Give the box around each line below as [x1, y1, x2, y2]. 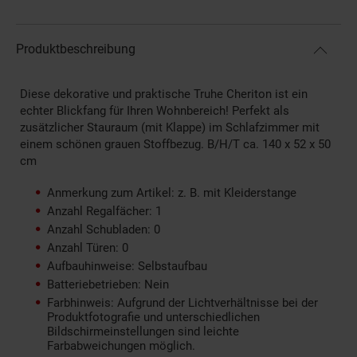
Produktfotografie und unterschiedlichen [47, 309, 260, 324]
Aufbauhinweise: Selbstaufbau [47, 258, 207, 273]
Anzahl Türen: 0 [47, 240, 128, 255]
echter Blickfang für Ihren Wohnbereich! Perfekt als [20, 103, 289, 118]
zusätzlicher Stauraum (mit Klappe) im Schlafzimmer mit [20, 120, 320, 135]
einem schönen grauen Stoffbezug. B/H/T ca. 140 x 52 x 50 [20, 136, 331, 151]
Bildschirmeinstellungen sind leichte [47, 324, 239, 339]
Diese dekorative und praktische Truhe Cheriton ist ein [20, 86, 308, 101]
